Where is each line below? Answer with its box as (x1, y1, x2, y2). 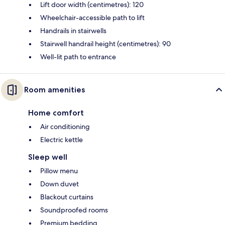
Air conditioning (40, 122, 90, 132)
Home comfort (28, 108, 84, 118)
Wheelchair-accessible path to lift (40, 13, 145, 23)
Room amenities (24, 85, 85, 95)
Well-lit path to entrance (40, 52, 116, 62)
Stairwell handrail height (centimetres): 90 (40, 39, 171, 49)
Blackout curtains (40, 192, 93, 202)
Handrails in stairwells (40, 26, 106, 36)
